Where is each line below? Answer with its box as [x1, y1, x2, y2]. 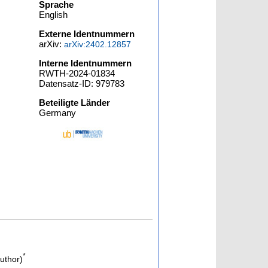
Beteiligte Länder [39, 98, 111, 108]
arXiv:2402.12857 [64, 39, 132, 49]
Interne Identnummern [39, 58, 132, 68]
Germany [39, 108, 77, 118]
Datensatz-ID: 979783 [39, 78, 125, 89]
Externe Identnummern [39, 29, 135, 39]
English [39, 10, 68, 20]
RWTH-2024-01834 [39, 68, 115, 78]
